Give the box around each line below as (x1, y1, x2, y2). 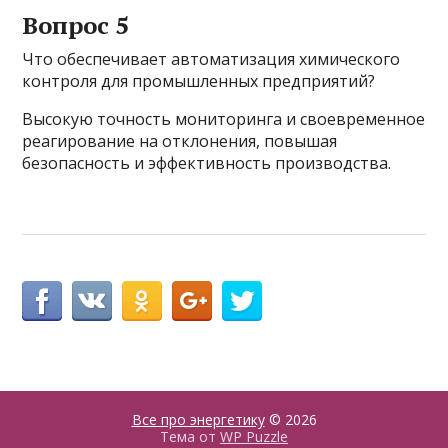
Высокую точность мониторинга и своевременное (22, 108, 426, 131)
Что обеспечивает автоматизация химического (22, 48, 401, 71)
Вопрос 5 (22, 9, 130, 42)
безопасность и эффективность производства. (22, 152, 392, 175)
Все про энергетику (131, 410, 265, 430)
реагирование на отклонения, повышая (22, 130, 338, 153)
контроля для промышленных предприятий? (22, 70, 376, 93)
